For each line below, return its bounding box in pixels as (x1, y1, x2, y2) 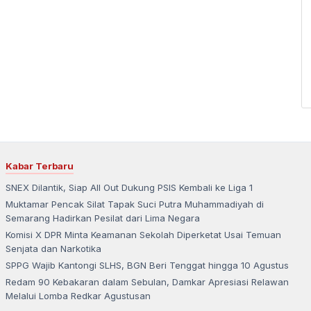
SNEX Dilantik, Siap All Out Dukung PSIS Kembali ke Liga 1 (6, 181, 253, 193)
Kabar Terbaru (6, 160, 74, 171)
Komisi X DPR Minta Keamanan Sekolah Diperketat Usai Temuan (6, 228, 281, 240)
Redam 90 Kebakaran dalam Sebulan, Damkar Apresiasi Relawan (6, 276, 289, 287)
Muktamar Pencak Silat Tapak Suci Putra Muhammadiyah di (6, 198, 264, 210)
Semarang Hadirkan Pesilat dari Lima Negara (6, 212, 200, 224)
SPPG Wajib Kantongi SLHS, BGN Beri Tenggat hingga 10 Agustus (6, 259, 289, 271)
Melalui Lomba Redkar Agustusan (6, 289, 151, 301)
